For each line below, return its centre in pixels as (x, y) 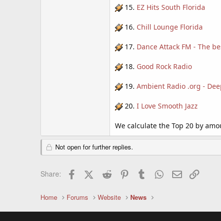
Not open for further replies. (93, 147)
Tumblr (159, 172)
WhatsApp (182, 172)
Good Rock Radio (164, 66)
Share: (51, 174)
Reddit (123, 172)
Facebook (93, 172)
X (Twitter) (110, 172)
